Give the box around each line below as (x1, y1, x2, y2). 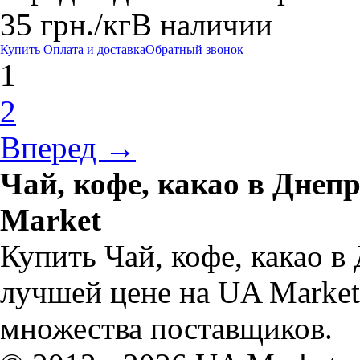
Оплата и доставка (43, 43, 145, 56)
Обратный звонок (145, 43, 243, 56)
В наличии (131, 7, 272, 42)
